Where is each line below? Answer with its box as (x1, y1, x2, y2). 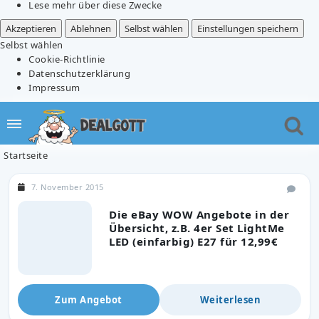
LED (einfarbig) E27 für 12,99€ (109, 234, 278, 249)
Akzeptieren (6, 21, 56, 35)
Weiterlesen (199, 293, 261, 306)
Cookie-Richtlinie (28, 52, 105, 66)
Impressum (28, 80, 80, 94)
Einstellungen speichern (197, 21, 298, 35)
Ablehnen (70, 21, 111, 35)
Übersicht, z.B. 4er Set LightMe (109, 220, 285, 235)
